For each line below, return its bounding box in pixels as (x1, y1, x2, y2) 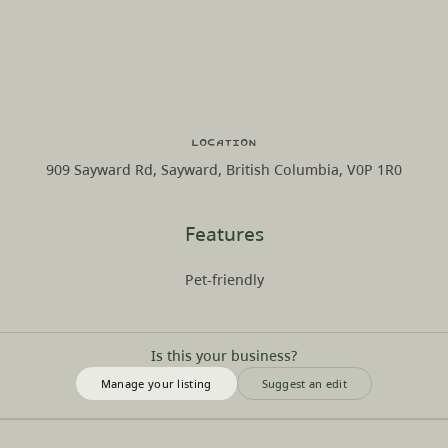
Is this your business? (151, 345, 297, 365)
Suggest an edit (261, 375, 348, 391)
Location (191, 128, 257, 155)
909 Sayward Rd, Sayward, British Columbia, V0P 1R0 (46, 159, 402, 179)
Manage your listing (100, 375, 212, 391)
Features (184, 220, 264, 246)
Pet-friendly (184, 269, 264, 289)
